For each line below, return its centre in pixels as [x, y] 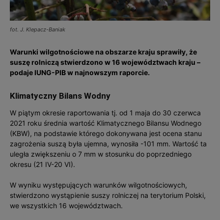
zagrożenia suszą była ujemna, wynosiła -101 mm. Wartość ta [108, 143]
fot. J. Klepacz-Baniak [38, 29]
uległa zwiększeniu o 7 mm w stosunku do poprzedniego [101, 154]
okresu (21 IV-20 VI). [42, 164]
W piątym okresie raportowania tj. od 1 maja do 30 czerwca [105, 112]
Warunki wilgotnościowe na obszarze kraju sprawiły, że [103, 52]
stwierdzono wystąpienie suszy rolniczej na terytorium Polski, [108, 195]
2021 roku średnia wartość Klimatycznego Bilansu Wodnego [106, 123]
